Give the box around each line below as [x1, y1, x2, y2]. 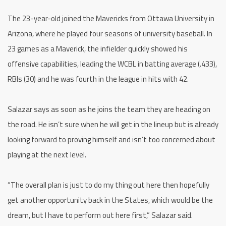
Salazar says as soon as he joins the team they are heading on [8, 103, 210, 115]
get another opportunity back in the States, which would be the [8, 194, 213, 206]
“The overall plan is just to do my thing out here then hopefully [8, 179, 209, 191]
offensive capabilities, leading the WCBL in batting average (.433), [8, 58, 217, 70]
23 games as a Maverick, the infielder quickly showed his [8, 42, 188, 54]
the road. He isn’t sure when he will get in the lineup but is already [8, 118, 218, 130]
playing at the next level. [8, 148, 86, 160]
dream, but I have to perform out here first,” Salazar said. [8, 209, 193, 221]
